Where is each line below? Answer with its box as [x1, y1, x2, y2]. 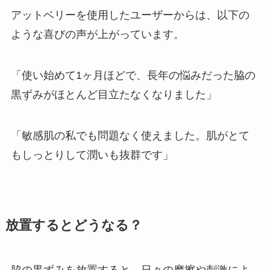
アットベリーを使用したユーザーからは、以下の [10, 8, 250, 21]
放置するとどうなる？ [5, 218, 142, 233]
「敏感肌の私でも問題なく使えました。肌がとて [10, 129, 250, 142]
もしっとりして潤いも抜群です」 [10, 148, 174, 161]
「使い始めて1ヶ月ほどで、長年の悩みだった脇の [10, 69, 256, 81]
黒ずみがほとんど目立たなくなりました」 [10, 88, 217, 101]
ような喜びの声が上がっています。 [10, 28, 184, 40]
